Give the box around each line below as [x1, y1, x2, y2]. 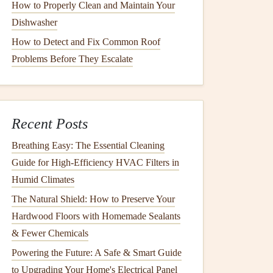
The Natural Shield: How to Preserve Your [12, 194, 175, 204]
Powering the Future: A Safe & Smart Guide [12, 247, 182, 258]
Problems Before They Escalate [12, 54, 133, 64]
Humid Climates [12, 174, 74, 185]
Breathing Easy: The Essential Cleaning [12, 140, 165, 151]
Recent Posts [12, 116, 88, 132]
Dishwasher [12, 17, 57, 27]
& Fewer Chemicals [12, 228, 88, 238]
